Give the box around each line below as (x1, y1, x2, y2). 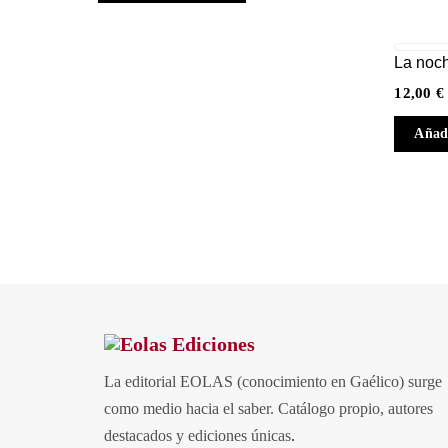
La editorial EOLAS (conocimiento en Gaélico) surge (103, 373, 442, 391)
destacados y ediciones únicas (103, 427, 291, 445)
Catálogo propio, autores (277, 400, 433, 418)
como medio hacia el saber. (103, 400, 278, 418)
